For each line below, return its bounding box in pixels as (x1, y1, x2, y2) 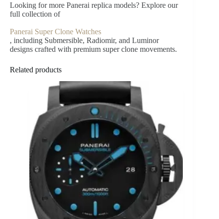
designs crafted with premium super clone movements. (10, 44, 177, 53)
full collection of (10, 9, 60, 18)
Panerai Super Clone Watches (10, 27, 101, 36)
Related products (10, 65, 62, 74)
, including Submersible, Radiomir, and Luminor (10, 36, 159, 44)
